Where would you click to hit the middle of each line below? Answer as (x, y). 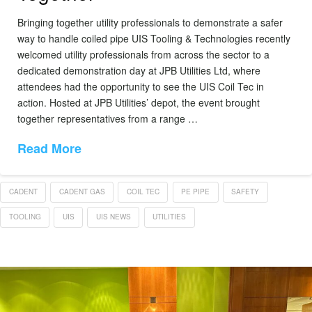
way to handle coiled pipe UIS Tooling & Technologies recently (154, 39)
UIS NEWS (113, 216)
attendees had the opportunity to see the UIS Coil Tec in (141, 87)
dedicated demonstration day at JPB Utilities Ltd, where (139, 71)
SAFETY (245, 192)
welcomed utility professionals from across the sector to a (143, 55)
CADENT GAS (82, 192)
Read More (49, 148)
